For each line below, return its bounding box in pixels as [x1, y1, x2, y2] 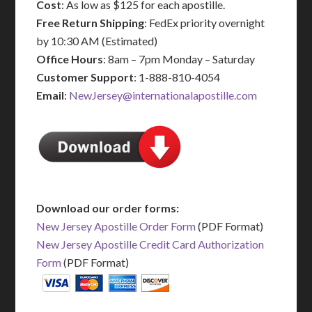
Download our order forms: [36, 201, 180, 214]
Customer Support [36, 70, 134, 84]
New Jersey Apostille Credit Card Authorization [36, 237, 265, 251]
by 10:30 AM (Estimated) [36, 34, 158, 47]
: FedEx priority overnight [144, 16, 265, 29]
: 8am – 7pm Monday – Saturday [103, 52, 256, 65]
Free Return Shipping [36, 16, 145, 29]
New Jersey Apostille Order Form [36, 219, 196, 233]
